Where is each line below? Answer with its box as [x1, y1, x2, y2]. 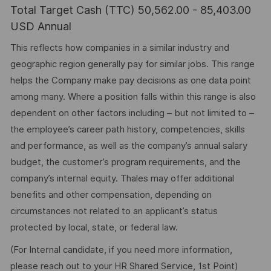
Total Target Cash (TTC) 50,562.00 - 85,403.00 [10, 3, 251, 16]
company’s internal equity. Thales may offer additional [10, 173, 234, 184]
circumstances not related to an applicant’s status [10, 206, 218, 217]
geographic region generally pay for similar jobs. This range [10, 59, 255, 70]
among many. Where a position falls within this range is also [10, 91, 256, 103]
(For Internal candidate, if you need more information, [10, 244, 232, 255]
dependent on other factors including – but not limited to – [10, 108, 254, 119]
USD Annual [10, 19, 71, 33]
